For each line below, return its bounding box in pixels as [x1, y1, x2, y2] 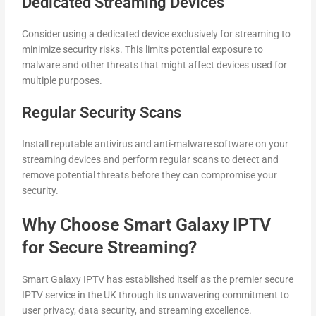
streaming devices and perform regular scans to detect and [22, 154, 279, 166]
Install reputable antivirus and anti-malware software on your [22, 138, 289, 150]
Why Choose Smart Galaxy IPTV [22, 214, 272, 236]
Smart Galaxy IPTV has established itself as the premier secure [22, 273, 294, 285]
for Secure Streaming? [22, 237, 197, 258]
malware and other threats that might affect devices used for [22, 59, 288, 71]
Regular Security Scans [22, 104, 182, 122]
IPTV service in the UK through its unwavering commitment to [22, 288, 290, 300]
